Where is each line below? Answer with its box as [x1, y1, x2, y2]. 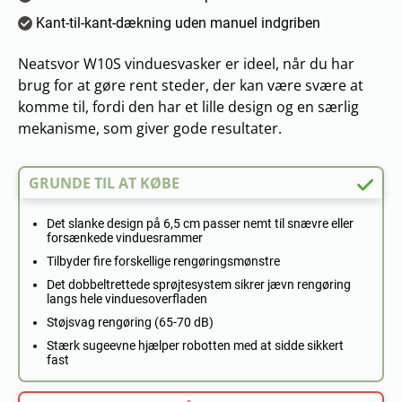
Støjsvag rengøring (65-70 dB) [47, 315, 214, 329]
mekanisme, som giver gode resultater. [18, 118, 282, 138]
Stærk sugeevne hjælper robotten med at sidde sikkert [47, 338, 344, 353]
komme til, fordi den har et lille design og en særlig [18, 97, 359, 117]
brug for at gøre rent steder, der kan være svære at [18, 75, 363, 95]
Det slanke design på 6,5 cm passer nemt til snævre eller [47, 216, 354, 231]
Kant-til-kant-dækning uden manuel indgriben [32, 14, 320, 31]
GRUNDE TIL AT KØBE [29, 173, 179, 193]
